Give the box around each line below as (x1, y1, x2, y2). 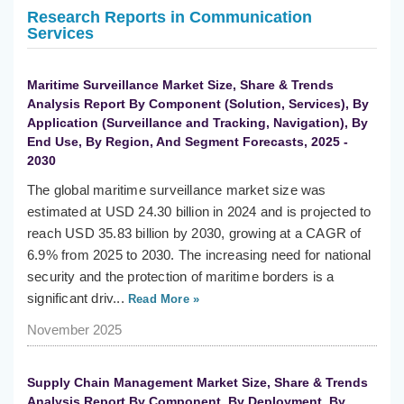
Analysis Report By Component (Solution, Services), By (27, 96, 369, 112)
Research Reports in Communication (27, 8, 312, 27)
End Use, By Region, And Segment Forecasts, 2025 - (27, 134, 348, 150)
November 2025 (27, 322, 122, 338)
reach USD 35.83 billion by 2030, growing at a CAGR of (27, 225, 362, 242)
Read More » (124, 292, 200, 307)
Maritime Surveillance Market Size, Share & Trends (27, 78, 334, 93)
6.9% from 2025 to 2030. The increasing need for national (27, 247, 372, 263)
